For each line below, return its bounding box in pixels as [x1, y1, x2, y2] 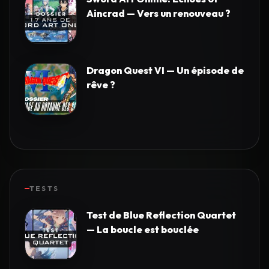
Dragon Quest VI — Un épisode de [86, 64, 244, 77]
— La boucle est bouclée [86, 223, 199, 236]
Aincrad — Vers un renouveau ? [86, 7, 231, 20]
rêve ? [86, 79, 115, 91]
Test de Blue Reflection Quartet [86, 209, 236, 222]
